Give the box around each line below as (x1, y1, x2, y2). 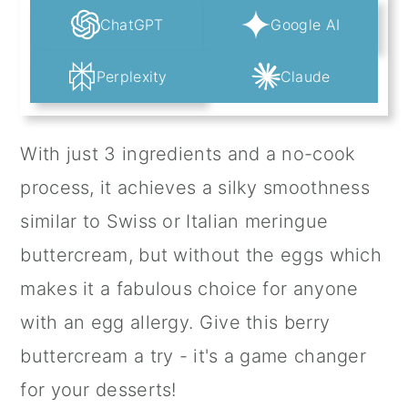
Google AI (270, 15, 341, 34)
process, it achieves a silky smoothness (20, 177, 371, 199)
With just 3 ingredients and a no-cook (20, 143, 356, 166)
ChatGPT (99, 15, 164, 34)
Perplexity (96, 67, 168, 87)
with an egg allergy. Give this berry (20, 311, 331, 334)
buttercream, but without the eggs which (20, 244, 382, 267)
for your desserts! (20, 379, 177, 402)
